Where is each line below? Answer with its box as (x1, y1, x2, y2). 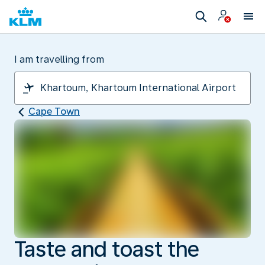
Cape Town (28, 106, 80, 117)
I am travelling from (14, 54, 104, 65)
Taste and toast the (14, 236, 199, 262)
